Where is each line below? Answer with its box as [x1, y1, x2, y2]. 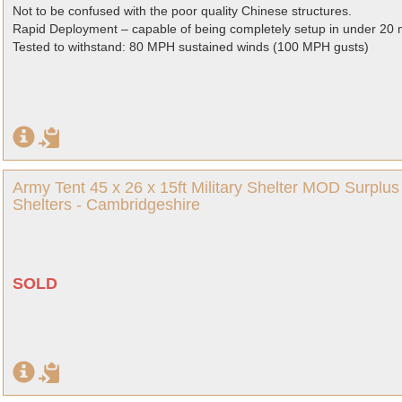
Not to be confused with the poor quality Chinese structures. [13, 4, 352, 18]
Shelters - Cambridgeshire [13, 196, 200, 214]
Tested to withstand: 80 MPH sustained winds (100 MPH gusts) [13, 39, 369, 54]
